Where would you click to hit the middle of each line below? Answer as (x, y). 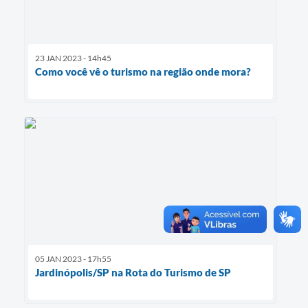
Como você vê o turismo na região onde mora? (143, 72)
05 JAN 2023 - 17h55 (73, 258)
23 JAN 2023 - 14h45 (73, 58)
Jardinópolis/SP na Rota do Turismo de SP (133, 272)
